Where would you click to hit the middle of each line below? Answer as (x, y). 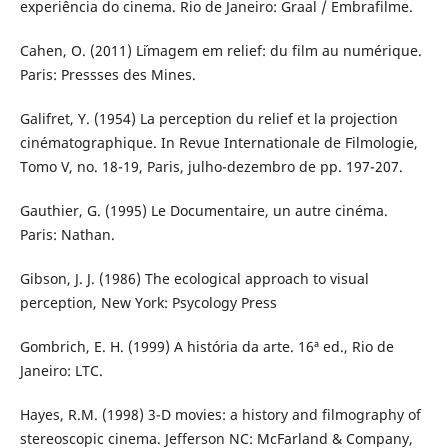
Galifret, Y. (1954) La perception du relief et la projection (208, 119)
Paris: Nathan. (67, 235)
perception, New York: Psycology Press (148, 303)
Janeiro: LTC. (61, 371)
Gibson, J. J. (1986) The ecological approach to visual (194, 279)
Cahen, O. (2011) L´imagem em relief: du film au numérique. (220, 51)
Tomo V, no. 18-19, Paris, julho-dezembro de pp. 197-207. (211, 167)
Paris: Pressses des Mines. (107, 75)
